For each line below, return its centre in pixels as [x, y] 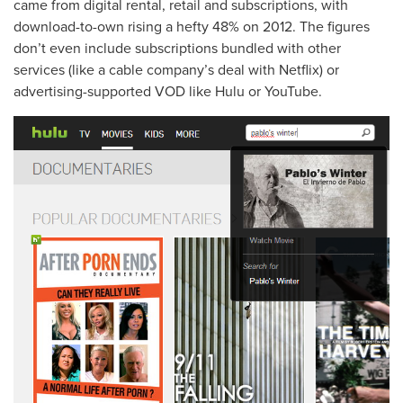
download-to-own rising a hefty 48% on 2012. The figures [192, 27]
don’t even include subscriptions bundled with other [177, 48]
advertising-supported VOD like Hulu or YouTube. [168, 91]
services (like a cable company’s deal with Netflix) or [176, 70]
